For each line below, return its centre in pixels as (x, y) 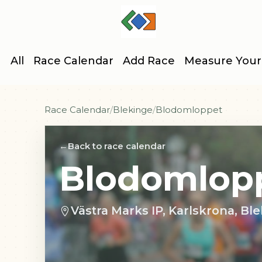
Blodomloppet (189, 110)
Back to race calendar (117, 146)
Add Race (149, 61)
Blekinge (133, 110)
